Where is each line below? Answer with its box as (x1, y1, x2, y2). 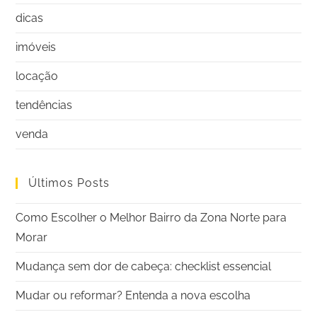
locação (16, 69, 59, 83)
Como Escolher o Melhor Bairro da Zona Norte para (16, 210, 287, 224)
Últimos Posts (28, 175, 110, 190)
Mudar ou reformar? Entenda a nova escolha (16, 288, 251, 302)
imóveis (16, 40, 57, 54)
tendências (16, 98, 73, 112)
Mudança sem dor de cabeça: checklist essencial (16, 259, 272, 273)
